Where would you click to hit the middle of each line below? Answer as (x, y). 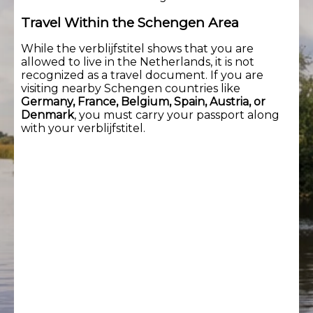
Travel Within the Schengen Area (130, 22)
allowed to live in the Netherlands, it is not (138, 61)
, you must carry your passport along (177, 115)
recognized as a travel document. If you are (142, 75)
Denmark (48, 115)
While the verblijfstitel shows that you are (137, 48)
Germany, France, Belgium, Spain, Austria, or (143, 101)
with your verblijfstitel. (83, 128)
